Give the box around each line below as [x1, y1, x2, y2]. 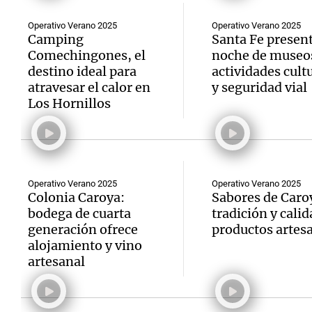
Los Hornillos [28, 95, 111, 111]
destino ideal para [28, 63, 136, 79]
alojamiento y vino [28, 237, 142, 253]
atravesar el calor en [28, 79, 150, 95]
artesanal [28, 253, 85, 270]
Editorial [6, 116, 42, 128]
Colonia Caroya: [28, 189, 125, 205]
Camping [28, 31, 84, 47]
